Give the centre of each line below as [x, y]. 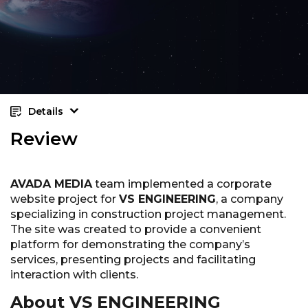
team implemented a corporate [182, 184]
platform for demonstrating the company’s [130, 245]
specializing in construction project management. [148, 214]
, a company [250, 199]
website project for [65, 199]
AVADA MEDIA [51, 184]
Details [46, 112]
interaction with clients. [74, 275]
